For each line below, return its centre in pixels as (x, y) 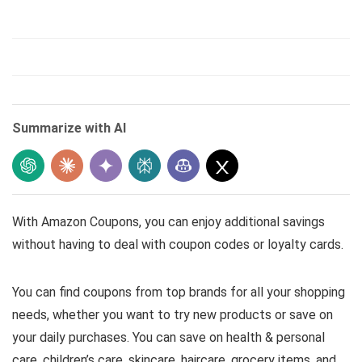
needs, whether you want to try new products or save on (173, 315)
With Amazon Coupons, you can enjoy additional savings (168, 222)
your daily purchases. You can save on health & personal (168, 337)
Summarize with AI (69, 128)
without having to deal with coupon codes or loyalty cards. (178, 244)
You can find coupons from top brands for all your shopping (179, 292)
